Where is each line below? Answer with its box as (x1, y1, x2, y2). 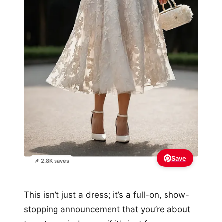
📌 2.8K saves (34, 157, 69, 165)
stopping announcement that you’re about (24, 204, 190, 215)
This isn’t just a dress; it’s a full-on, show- (24, 190, 189, 200)
